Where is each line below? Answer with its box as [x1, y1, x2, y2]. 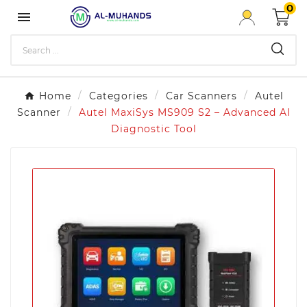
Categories [88, 90, 148, 102]
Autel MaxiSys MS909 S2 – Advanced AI [78, 106, 291, 119]
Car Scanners [165, 90, 237, 102]
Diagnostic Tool [110, 123, 197, 135]
